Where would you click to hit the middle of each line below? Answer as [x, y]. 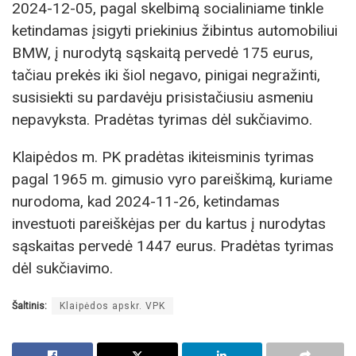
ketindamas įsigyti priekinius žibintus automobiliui [175, 31]
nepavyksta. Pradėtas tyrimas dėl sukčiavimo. [162, 120]
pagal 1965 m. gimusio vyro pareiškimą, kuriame [172, 180]
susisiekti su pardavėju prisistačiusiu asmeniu [163, 98]
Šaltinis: [29, 306]
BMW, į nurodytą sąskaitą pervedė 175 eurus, [163, 53]
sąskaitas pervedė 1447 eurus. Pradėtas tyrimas [173, 246]
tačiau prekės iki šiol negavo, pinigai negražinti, [166, 75]
